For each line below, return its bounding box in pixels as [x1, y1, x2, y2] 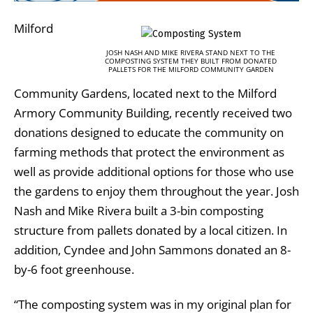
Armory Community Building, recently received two [14, 105, 292, 122]
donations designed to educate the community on [14, 124, 284, 141]
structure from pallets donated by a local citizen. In [14, 222, 287, 239]
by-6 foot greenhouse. [14, 261, 134, 278]
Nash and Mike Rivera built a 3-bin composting [14, 203, 263, 219]
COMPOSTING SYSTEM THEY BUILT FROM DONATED [105, 56, 277, 66]
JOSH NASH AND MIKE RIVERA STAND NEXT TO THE [106, 48, 275, 58]
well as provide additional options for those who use [14, 163, 294, 180]
